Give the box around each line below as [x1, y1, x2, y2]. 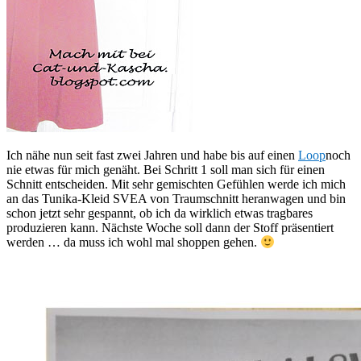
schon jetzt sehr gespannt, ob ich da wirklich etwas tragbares [6, 205, 313, 220]
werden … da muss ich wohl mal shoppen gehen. [6, 235, 260, 250]
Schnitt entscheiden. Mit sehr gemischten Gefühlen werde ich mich [6, 176, 346, 191]
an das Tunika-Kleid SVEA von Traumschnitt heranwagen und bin [6, 191, 346, 205]
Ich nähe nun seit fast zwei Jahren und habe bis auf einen [6, 147, 298, 162]
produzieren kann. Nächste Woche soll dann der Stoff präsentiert [6, 220, 334, 234]
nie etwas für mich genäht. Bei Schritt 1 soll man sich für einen [6, 162, 325, 176]
